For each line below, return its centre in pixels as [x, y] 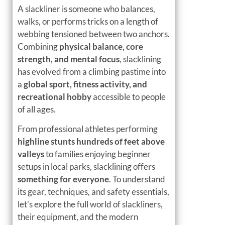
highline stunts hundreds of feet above [91, 142]
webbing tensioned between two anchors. [94, 34]
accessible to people [129, 96]
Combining [38, 46]
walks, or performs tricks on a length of [88, 21]
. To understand [137, 179]
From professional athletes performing [88, 129]
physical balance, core [101, 46]
